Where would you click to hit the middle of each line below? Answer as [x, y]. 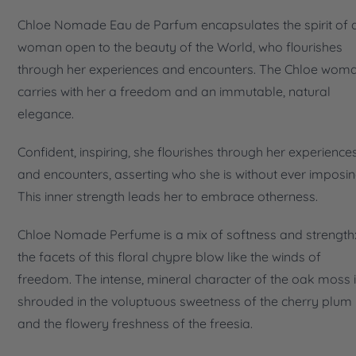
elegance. [46, 113]
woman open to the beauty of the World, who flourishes [180, 46]
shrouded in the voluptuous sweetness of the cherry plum [185, 301]
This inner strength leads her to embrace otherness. [169, 196]
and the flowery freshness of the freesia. [135, 323]
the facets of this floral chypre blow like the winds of [169, 256]
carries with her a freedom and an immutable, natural [174, 91]
